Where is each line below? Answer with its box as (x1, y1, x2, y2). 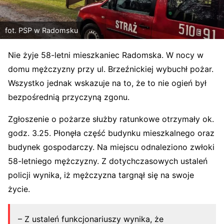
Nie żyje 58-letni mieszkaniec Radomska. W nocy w (8, 49, 203, 60)
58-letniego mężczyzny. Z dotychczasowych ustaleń (8, 155, 207, 166)
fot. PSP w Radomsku (5, 25, 78, 34)
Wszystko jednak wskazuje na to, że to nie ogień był (8, 77, 206, 88)
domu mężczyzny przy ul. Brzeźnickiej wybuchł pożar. (8, 63, 213, 74)
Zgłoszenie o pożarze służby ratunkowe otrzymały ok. (8, 113, 214, 124)
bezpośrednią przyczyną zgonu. (8, 91, 129, 102)
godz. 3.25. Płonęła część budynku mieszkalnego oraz (8, 127, 214, 138)
